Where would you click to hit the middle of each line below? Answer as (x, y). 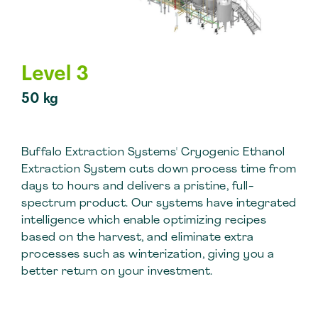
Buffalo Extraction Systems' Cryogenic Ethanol (153, 153)
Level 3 (55, 75)
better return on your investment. (117, 272)
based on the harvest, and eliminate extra (138, 238)
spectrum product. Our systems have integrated (159, 204)
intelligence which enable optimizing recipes (144, 221)
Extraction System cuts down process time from (159, 170)
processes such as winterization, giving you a (148, 255)
